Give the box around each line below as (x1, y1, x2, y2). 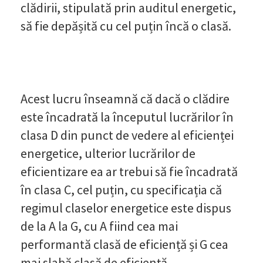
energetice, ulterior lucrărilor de (21, 144, 195, 161)
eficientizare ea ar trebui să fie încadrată (21, 163, 238, 180)
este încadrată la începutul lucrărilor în (21, 108, 234, 125)
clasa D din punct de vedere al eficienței (21, 126, 234, 143)
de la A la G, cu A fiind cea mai (21, 217, 178, 234)
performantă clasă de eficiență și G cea (21, 235, 228, 252)
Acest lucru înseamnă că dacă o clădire (21, 90, 230, 107)
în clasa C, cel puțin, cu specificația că (21, 181, 222, 198)
